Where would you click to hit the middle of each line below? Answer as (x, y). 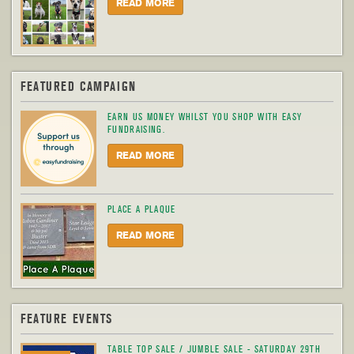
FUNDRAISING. (137, 130)
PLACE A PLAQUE (142, 209)
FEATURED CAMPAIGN (79, 87)
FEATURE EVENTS (67, 319)
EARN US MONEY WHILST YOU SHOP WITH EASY (205, 117)
